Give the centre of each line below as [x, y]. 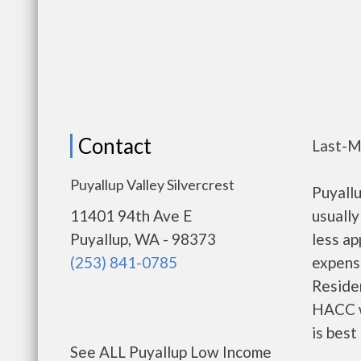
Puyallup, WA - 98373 [143, 239]
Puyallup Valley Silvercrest [152, 185]
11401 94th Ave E [131, 216]
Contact [115, 146]
